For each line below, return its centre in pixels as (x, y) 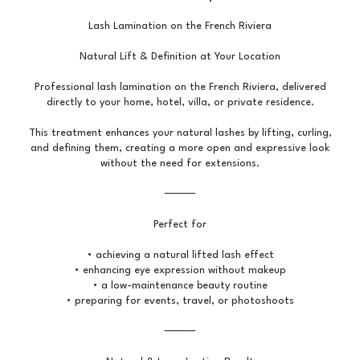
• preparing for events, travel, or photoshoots (180, 301)
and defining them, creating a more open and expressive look (180, 149)
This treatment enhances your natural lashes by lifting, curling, (180, 133)
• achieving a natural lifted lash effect (180, 256)
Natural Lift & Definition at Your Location (180, 57)
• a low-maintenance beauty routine (180, 286)
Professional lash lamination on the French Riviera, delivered (180, 88)
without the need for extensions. (180, 164)
